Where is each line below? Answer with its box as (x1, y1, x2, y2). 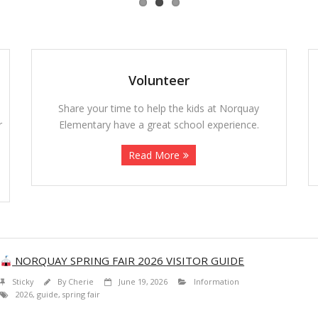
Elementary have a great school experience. (58, 118, 259, 132)
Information (194, 276, 239, 287)
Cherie (68, 276, 94, 287)
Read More (128, 148, 180, 163)
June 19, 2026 (119, 276, 168, 287)
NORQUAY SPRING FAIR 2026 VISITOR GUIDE (12, 253, 245, 268)
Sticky (12, 276, 33, 287)
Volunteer (128, 72, 190, 89)
